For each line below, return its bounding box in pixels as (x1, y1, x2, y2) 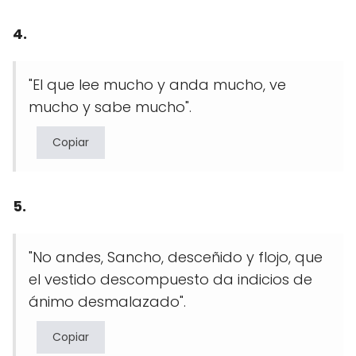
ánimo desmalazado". (29, 291, 186, 311)
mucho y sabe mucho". (29, 96, 192, 117)
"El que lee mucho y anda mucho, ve (29, 74, 286, 95)
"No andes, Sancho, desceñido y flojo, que (29, 246, 323, 267)
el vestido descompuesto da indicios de (29, 269, 312, 289)
